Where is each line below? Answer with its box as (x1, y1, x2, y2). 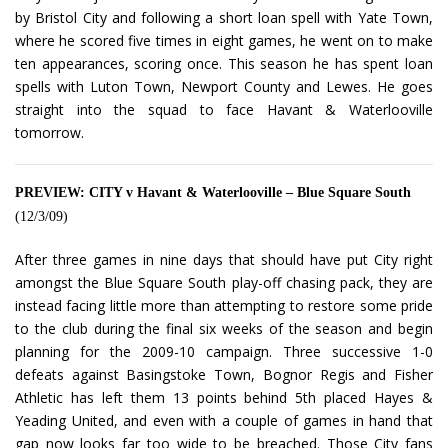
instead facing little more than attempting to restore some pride (15, 296, 433, 316)
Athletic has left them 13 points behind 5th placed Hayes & (15, 388, 433, 408)
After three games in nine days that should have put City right (15, 250, 433, 270)
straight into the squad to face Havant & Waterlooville (15, 100, 433, 120)
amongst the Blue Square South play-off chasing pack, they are (15, 273, 433, 293)
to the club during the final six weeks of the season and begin (15, 319, 433, 339)
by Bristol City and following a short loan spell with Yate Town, (15, 8, 433, 28)
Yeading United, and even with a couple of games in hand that (15, 411, 433, 431)
